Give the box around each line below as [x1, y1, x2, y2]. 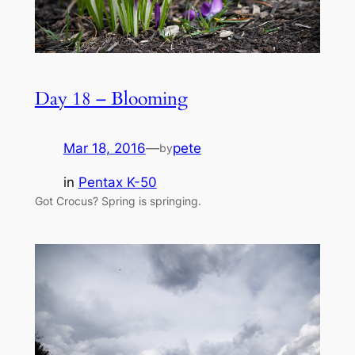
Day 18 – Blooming [34, 86, 188, 111]
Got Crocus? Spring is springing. [34, 193, 201, 208]
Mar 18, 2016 [63, 139, 146, 156]
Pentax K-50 [78, 174, 157, 190]
